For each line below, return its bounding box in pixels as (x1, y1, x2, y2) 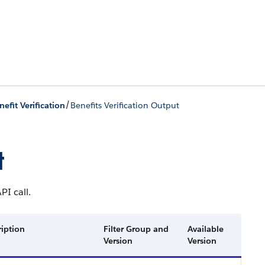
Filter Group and (104, 224, 169, 234)
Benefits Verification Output (70, 99, 179, 111)
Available (188, 224, 224, 234)
